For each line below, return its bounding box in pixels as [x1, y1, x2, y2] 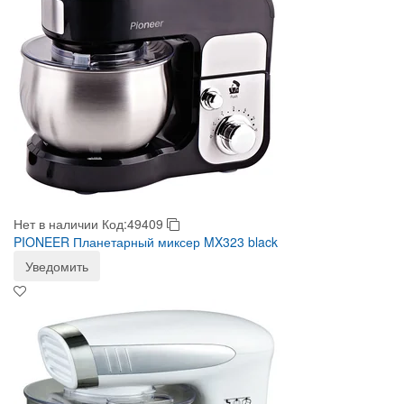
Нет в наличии [14, 215, 98, 233]
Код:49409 [102, 215, 167, 233]
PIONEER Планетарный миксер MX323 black [14, 233, 278, 251]
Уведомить [25, 257, 88, 275]
